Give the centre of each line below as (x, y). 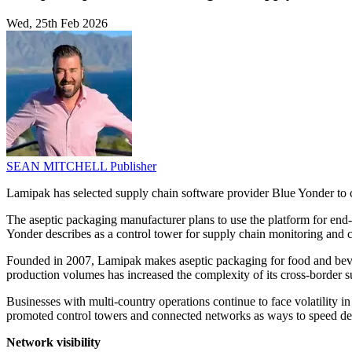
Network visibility (53, 343)
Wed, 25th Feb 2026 (57, 24)
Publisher (133, 167)
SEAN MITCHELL (58, 167)
